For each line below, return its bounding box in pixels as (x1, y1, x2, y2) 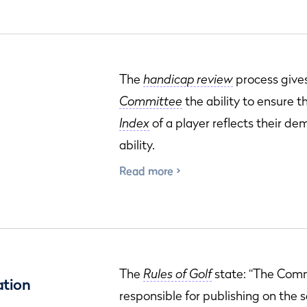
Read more (119, 164, 173, 177)
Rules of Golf (143, 267, 212, 281)
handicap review (143, 72, 233, 86)
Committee (119, 94, 182, 108)
